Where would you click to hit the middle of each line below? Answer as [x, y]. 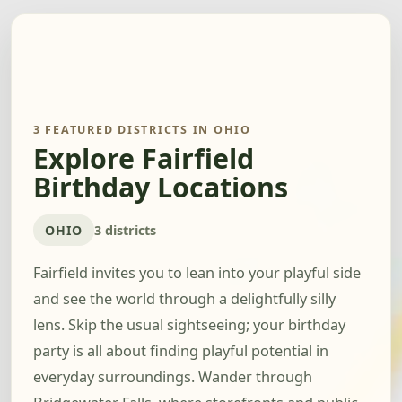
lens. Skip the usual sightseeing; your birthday [189, 325]
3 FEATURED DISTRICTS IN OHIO [142, 130]
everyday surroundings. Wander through [173, 377]
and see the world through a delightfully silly [184, 299]
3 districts [126, 230]
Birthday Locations [161, 188]
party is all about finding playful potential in [181, 351]
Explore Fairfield [144, 159]
